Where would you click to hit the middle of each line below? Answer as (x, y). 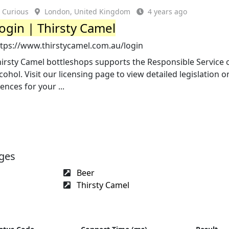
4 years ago (168, 12)
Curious (16, 12)
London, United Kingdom (88, 12)
